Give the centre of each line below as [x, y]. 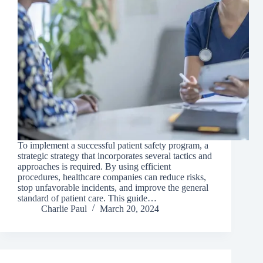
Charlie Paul [64, 209]
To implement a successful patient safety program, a [113, 146]
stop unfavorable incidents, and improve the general [113, 188]
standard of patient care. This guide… [87, 198]
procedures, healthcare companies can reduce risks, [112, 177]
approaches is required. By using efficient [94, 167]
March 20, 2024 [129, 209]
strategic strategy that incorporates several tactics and [115, 156]
